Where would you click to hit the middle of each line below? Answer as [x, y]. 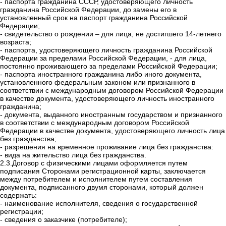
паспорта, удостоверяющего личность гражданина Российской [108, 50]
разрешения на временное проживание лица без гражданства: [109, 147]
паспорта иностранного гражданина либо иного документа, [103, 74]
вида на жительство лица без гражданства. [75, 155]
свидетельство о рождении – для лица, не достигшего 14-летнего [113, 34]
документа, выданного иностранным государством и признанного [114, 115]
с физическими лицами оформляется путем [114, 163]
